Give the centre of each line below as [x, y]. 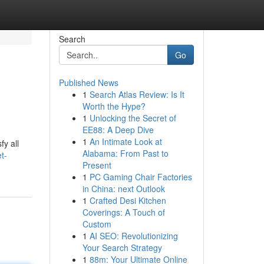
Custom [97, 224]
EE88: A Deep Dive [118, 130]
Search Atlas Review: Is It [137, 94]
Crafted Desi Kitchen [128, 200]
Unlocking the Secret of [133, 118]
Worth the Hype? [114, 106]
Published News [88, 82]
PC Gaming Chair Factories [141, 177]
